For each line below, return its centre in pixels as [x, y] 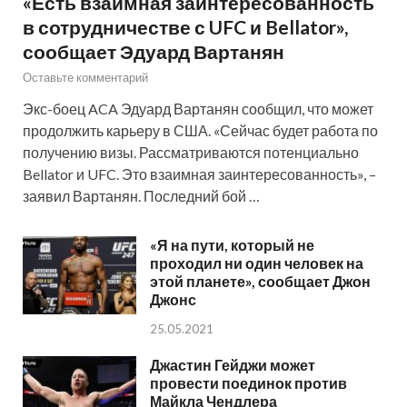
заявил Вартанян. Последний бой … [141, 196]
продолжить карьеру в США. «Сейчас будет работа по [200, 131]
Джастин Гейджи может [233, 364]
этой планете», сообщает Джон [260, 282]
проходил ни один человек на [257, 263]
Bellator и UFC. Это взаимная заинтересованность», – [199, 174]
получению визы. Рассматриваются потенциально [191, 153]
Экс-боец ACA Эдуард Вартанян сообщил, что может [198, 109]
